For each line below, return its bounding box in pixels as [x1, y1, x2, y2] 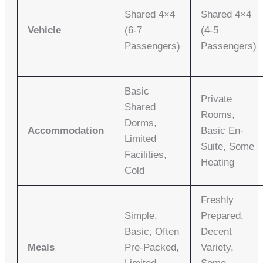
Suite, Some [201, 141, 255, 153]
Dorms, [124, 117, 157, 129]
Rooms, [201, 109, 235, 121]
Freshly [201, 194, 234, 206]
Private [201, 93, 232, 105]
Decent [201, 226, 232, 238]
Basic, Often [124, 226, 180, 238]
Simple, [124, 210, 158, 222]
